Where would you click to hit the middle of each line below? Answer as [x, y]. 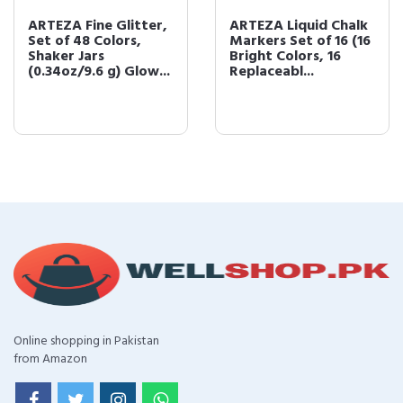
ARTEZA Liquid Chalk [299, 27]
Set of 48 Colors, [85, 42]
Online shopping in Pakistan [86, 342]
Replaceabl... [272, 72]
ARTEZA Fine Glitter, [98, 27]
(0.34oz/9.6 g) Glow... [99, 72]
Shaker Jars [66, 57]
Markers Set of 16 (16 [300, 42]
